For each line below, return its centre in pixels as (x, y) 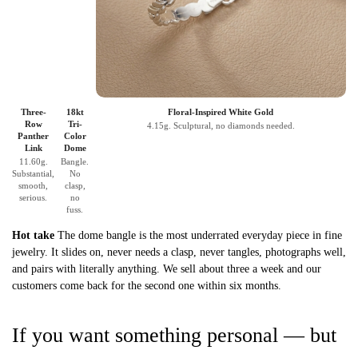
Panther (33, 135)
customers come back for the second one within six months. (147, 285)
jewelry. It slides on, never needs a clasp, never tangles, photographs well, (179, 252)
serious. (33, 197)
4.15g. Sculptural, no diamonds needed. (221, 125)
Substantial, (33, 173)
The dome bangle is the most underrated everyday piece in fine (198, 235)
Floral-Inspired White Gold (221, 111)
